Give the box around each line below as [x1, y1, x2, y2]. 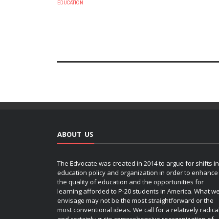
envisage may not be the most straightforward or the [57, 196, 214, 205]
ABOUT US [57, 129, 93, 139]
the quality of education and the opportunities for [57, 177, 204, 186]
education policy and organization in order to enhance [57, 168, 218, 177]
